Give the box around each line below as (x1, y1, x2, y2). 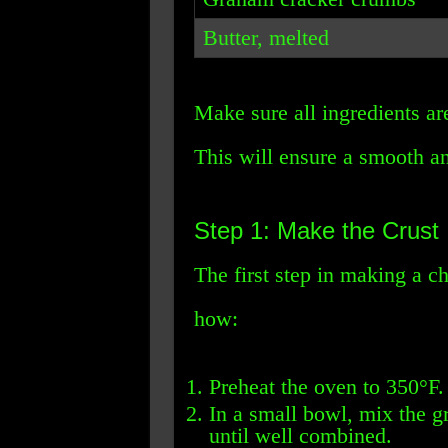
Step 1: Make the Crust (193, 217, 439, 244)
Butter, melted (203, 25, 330, 50)
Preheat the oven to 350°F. (208, 374, 444, 399)
